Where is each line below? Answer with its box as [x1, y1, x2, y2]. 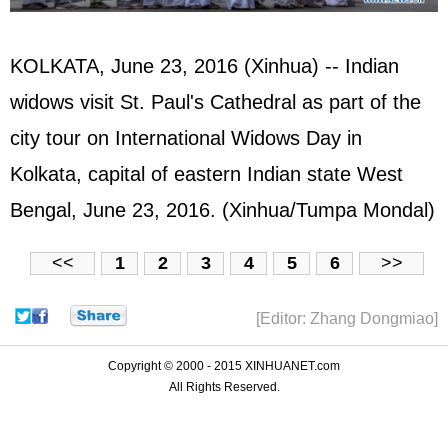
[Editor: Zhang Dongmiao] [256, 309, 438, 327]
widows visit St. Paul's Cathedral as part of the [10, 91, 421, 114]
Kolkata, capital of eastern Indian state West [10, 163, 403, 186]
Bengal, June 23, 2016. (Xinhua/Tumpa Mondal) [10, 199, 435, 222]
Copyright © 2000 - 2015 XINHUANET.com [108, 358, 340, 373]
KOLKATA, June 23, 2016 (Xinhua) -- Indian [10, 55, 399, 78]
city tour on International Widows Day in [10, 127, 362, 150]
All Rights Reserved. [168, 379, 280, 394]
